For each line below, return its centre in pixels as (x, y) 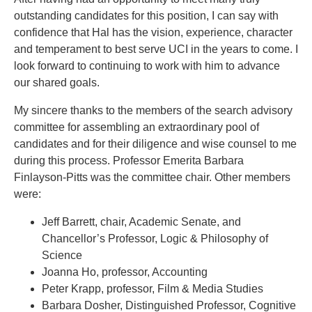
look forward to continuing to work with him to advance (147, 66)
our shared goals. (57, 83)
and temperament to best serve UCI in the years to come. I (156, 49)
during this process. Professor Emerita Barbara (129, 161)
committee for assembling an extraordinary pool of (136, 127)
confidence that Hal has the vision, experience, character (153, 33)
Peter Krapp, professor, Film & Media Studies (153, 289)
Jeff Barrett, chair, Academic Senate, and (141, 222)
